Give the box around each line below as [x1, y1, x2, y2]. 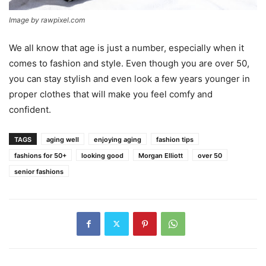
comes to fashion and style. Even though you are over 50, [9, 57, 249, 69]
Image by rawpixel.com [9, 15, 85, 24]
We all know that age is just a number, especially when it [9, 42, 244, 53]
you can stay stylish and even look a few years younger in [9, 72, 250, 84]
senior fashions [14, 167, 64, 176]
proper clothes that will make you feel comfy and [9, 88, 213, 100]
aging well [46, 135, 79, 144]
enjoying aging [94, 135, 141, 144]
